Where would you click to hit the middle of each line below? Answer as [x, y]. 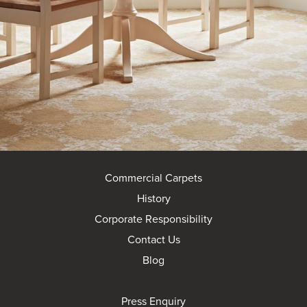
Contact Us [153, 240]
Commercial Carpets [153, 178]
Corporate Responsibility [153, 219]
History [153, 199]
